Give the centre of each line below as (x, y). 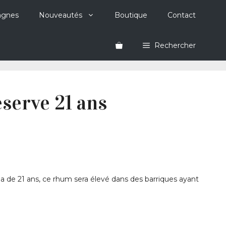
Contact (182, 15)
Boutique (131, 15)
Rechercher (175, 45)
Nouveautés (61, 15)
